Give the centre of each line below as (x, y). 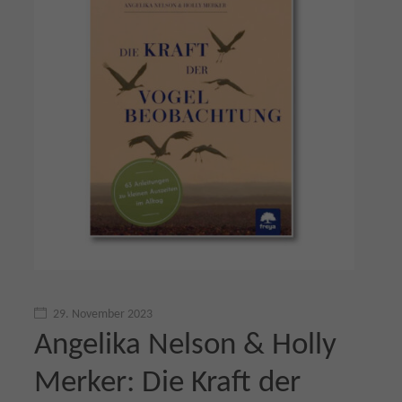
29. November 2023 (103, 315)
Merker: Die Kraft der (167, 384)
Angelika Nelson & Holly (185, 346)
